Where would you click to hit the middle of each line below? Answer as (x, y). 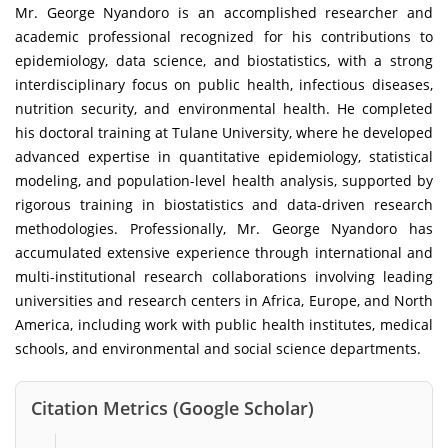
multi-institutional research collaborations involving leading (224, 276)
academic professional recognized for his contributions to (224, 36)
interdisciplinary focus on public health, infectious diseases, (224, 84)
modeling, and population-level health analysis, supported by (224, 180)
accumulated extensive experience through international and (224, 252)
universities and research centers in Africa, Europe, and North (224, 300)
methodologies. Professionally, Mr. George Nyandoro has (224, 228)
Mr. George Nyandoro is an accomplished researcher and (224, 12)
